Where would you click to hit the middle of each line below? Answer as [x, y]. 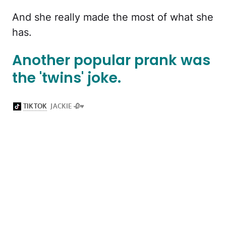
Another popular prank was [111, 61]
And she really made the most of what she [113, 17]
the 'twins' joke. [67, 78]
